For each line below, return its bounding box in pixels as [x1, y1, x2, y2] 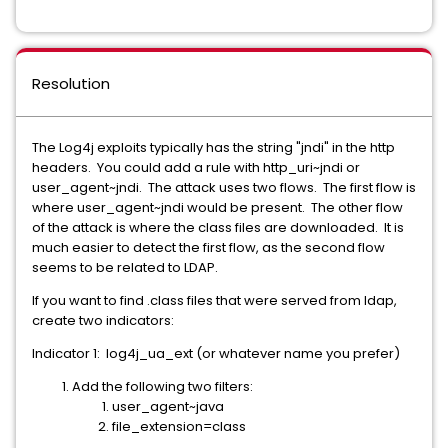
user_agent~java [112, 397, 224, 416]
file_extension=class [112, 417, 246, 436]
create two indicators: [32, 311, 174, 330]
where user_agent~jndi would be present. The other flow [32, 198, 403, 217]
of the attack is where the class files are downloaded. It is [32, 218, 404, 237]
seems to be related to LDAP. [32, 258, 218, 277]
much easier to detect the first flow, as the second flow [32, 238, 385, 257]
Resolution [32, 73, 110, 94]
